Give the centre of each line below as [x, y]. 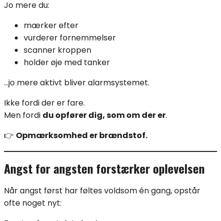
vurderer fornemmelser [70, 38]
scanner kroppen [57, 50]
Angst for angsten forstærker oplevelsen [104, 168]
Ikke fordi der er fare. [44, 103]
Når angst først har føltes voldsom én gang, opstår [102, 191]
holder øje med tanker [67, 63]
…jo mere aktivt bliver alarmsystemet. [77, 83]
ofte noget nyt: [33, 203]
